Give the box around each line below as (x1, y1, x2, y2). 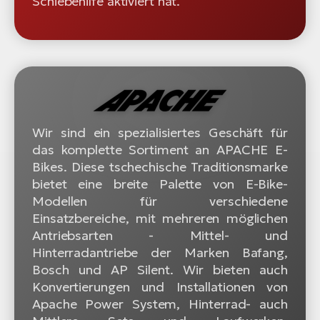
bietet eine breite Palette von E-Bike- (32, 176, 288, 193)
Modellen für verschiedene (32, 193, 288, 210)
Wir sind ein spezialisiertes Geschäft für (32, 124, 288, 141)
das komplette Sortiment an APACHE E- (32, 141, 288, 159)
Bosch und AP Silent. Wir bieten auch (32, 261, 288, 279)
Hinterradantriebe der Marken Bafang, (32, 244, 288, 261)
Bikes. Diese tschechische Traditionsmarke (32, 159, 288, 176)
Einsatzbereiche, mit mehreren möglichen (32, 210, 288, 227)
